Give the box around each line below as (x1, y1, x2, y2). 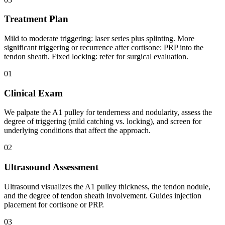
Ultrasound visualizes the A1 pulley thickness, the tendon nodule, (4, 182, 210, 191)
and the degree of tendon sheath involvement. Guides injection (4, 191, 201, 200)
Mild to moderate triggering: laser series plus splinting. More (4, 34, 194, 43)
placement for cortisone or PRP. (4, 200, 104, 209)
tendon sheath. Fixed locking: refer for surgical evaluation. (4, 52, 188, 61)
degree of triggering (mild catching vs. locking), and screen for (4, 117, 201, 126)
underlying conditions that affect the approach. (4, 126, 151, 135)
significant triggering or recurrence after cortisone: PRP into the (4, 43, 203, 52)
